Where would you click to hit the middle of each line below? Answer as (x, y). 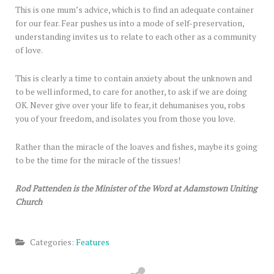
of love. (29, 50)
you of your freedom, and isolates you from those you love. (125, 118)
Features (93, 242)
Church (29, 202)
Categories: (52, 242)
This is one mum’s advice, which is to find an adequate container (135, 10)
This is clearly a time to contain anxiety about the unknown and (134, 78)
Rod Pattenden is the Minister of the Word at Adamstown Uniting (136, 188)
